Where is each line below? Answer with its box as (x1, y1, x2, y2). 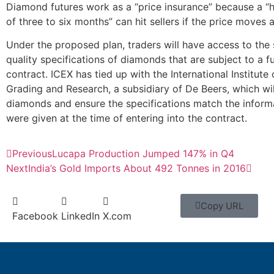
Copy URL (201, 200, 243, 212)
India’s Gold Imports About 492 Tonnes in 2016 (28, 162, 246, 175)
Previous (12, 147, 52, 160)
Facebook (12, 210, 58, 223)
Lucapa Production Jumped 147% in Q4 (52, 147, 234, 160)
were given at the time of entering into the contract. (6, 111, 247, 124)
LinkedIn (61, 210, 100, 223)
